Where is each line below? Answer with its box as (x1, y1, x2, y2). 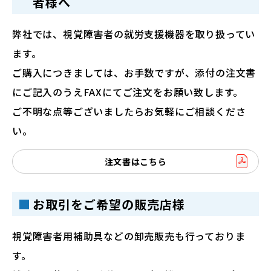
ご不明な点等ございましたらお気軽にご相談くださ (12, 104, 246, 119)
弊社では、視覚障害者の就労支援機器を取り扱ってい (12, 27, 256, 42)
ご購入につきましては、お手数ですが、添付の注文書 (12, 65, 256, 80)
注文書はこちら (104, 155, 167, 168)
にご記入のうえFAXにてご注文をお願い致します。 (12, 85, 244, 100)
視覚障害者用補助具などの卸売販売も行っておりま (12, 229, 246, 244)
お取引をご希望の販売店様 (33, 195, 185, 213)
